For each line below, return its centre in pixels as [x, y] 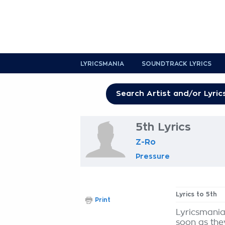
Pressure [153, 156]
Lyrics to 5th [196, 194]
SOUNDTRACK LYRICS [177, 64]
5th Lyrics [163, 127]
